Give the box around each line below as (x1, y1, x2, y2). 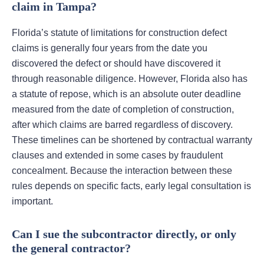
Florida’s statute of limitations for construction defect (12, 28, 227, 38)
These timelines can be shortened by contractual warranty (12, 135, 252, 146)
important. (12, 196, 53, 207)
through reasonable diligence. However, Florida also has (12, 74, 247, 84)
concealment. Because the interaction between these (12, 166, 232, 176)
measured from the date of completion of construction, (12, 104, 234, 115)
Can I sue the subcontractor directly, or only (12, 227, 236, 241)
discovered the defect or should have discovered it (12, 58, 220, 69)
